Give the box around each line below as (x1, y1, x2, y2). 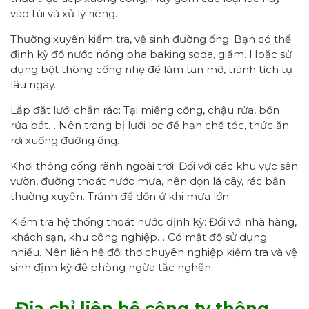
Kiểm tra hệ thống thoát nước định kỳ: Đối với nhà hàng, (10, 215, 297, 228)
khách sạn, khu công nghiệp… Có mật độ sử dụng (10, 230, 267, 243)
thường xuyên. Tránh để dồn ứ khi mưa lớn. (10, 189, 231, 203)
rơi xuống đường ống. (10, 133, 119, 147)
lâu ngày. (10, 77, 56, 91)
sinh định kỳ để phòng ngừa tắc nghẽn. (10, 260, 213, 274)
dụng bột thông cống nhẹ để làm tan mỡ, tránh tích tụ (10, 62, 292, 76)
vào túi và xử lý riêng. (10, 6, 117, 20)
